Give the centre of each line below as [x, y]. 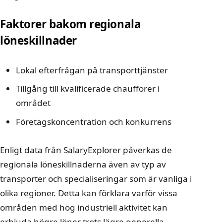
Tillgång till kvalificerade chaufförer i [88, 89]
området [33, 103]
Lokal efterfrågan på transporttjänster [92, 70]
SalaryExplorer [92, 150]
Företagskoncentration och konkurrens [94, 121]
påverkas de [146, 150]
